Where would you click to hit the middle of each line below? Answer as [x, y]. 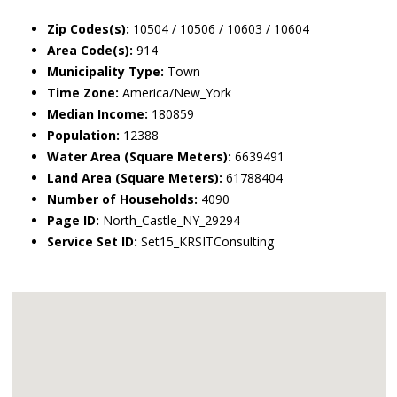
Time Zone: [83, 93]
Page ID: [73, 220]
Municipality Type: [105, 71]
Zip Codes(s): [88, 29]
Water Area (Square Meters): [139, 156]
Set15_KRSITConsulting [206, 241]
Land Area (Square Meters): [135, 178]
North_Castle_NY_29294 [170, 220]
